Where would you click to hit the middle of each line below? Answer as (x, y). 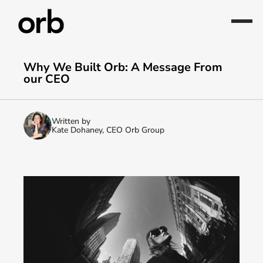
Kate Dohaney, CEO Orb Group (108, 130)
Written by (71, 121)
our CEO (47, 79)
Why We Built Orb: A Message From (123, 67)
